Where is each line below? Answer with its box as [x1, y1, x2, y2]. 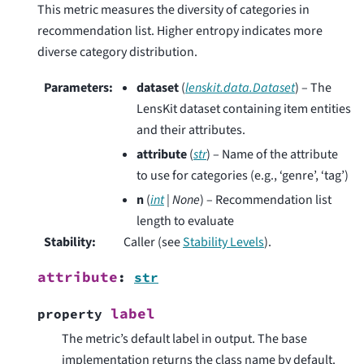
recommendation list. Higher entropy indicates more [37, 21, 323, 40]
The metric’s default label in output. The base [62, 329, 307, 348]
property [37, 305, 102, 322]
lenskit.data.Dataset [185, 78, 295, 97]
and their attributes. [136, 120, 245, 139]
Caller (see [123, 232, 183, 251]
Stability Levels [183, 232, 264, 251]
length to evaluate [136, 211, 234, 230]
